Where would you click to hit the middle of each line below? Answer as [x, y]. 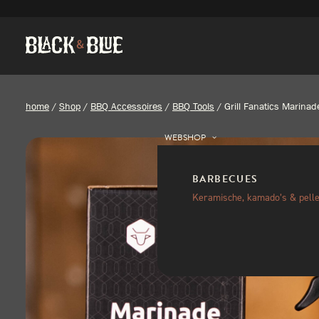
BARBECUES [225, 179]
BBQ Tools [193, 106]
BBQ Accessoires [126, 106]
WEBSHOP [185, 137]
